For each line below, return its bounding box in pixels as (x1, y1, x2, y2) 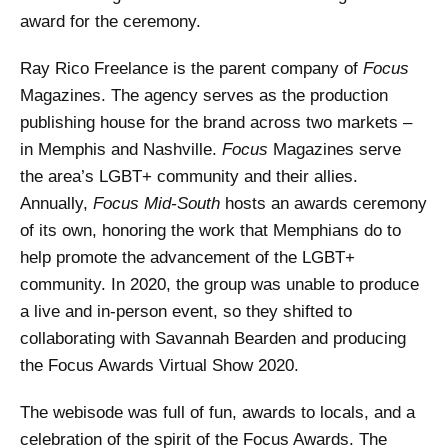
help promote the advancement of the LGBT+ (20, 248, 355, 268)
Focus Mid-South (93, 194, 220, 214)
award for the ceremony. (20, 12, 201, 32)
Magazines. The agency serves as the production (20, 86, 388, 106)
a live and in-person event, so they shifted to (20, 302, 352, 322)
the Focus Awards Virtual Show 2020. (20, 356, 304, 376)
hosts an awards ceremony (220, 194, 427, 214)
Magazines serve (268, 140, 401, 160)
